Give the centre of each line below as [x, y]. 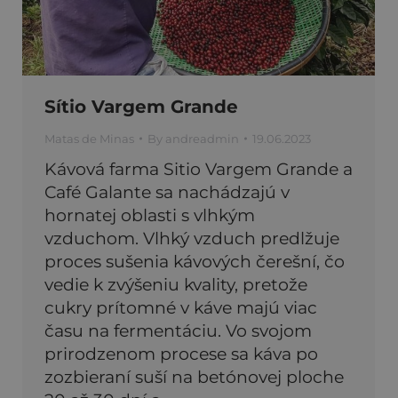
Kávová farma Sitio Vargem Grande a [199, 169]
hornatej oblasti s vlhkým [150, 215]
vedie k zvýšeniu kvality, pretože [176, 284]
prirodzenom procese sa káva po [181, 354]
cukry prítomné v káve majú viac [181, 307]
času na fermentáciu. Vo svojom [178, 330]
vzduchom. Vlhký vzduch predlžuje [192, 238]
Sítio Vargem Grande [141, 106]
